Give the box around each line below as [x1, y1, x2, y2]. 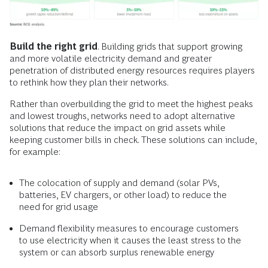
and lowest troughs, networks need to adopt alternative [10, 110, 235, 121]
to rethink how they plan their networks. [10, 77, 169, 87]
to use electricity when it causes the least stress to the [19, 234, 241, 245]
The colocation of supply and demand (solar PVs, [19, 177, 219, 188]
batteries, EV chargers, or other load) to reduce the [19, 189, 227, 200]
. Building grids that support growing [98, 41, 242, 51]
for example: [10, 146, 60, 157]
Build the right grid [10, 41, 98, 51]
